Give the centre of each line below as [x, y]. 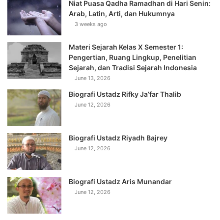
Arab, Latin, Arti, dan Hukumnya [122, 13]
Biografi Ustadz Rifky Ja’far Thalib [125, 94]
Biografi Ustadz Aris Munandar [120, 181]
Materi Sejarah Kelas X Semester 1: [126, 47]
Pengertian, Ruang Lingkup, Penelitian [133, 57]
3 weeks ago [91, 24]
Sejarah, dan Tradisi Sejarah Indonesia [133, 67]
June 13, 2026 [93, 78]
